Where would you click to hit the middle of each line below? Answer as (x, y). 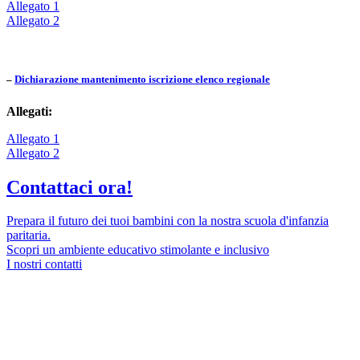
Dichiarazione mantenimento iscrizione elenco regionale (142, 80)
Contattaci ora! (70, 187)
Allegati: (29, 111)
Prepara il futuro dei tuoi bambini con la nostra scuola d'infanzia (168, 221)
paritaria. (29, 235)
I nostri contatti (44, 264)
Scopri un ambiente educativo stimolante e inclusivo (138, 250)
